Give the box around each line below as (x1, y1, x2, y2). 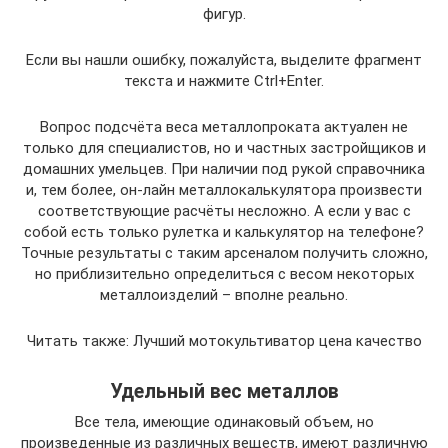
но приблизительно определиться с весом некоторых (34, 265, 414, 283)
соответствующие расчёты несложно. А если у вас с (37, 202, 411, 220)
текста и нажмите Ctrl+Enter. (124, 72, 324, 90)
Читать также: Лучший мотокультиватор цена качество (26, 332, 422, 350)
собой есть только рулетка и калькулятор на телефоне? (24, 223, 424, 241)
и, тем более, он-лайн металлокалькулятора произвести (26, 181, 422, 199)
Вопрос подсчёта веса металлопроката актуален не (40, 118, 408, 136)
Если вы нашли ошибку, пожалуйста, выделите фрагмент (26, 51, 422, 69)
